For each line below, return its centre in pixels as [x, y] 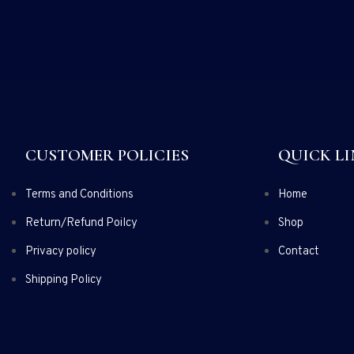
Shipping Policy [64, 280]
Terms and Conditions [79, 194]
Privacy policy [61, 251]
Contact [299, 251]
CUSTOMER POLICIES [107, 155]
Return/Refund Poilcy [81, 223]
